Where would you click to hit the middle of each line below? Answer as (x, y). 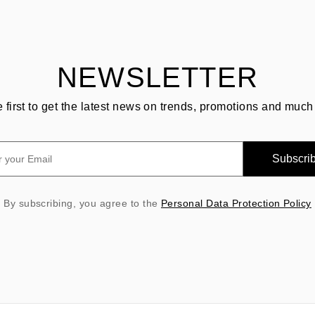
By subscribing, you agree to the (82, 204)
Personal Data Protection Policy (236, 204)
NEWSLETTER (157, 78)
